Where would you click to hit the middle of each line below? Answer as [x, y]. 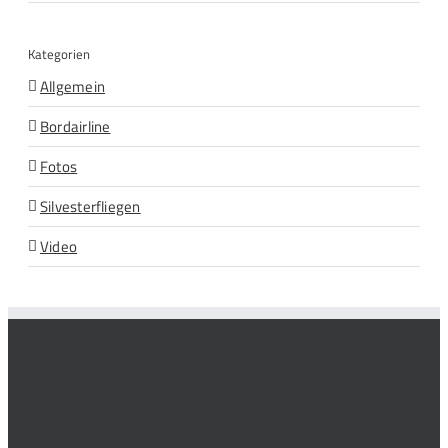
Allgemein [73, 87]
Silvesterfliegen [90, 207]
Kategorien [59, 53]
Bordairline [75, 127]
